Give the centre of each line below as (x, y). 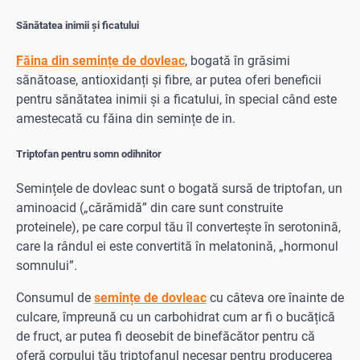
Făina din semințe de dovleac (100, 60)
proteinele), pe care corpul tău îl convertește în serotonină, (178, 227)
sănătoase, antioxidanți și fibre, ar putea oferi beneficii (169, 80)
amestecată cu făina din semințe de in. (126, 118)
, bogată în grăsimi (237, 60)
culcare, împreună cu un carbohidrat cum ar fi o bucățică (176, 317)
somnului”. (47, 265)
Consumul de (55, 297)
